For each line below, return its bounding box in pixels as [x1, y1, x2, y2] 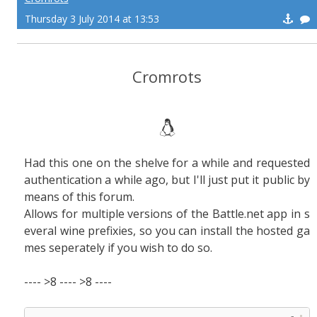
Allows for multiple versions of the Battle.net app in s [24, 206, 310, 221]
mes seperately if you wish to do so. [24, 240, 212, 255]
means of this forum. [24, 189, 134, 204]
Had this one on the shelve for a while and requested [24, 155, 310, 171]
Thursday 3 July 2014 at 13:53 [24, 12, 159, 25]
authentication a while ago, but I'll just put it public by [24, 172, 310, 188]
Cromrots [132, 66, 202, 87]
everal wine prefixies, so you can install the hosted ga [24, 223, 310, 238]
